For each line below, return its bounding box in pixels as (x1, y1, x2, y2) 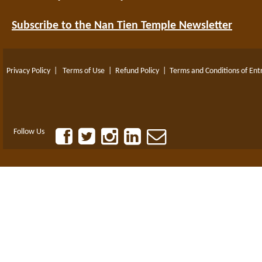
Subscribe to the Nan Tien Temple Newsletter (12, 19, 232, 32)
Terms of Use (63, 66, 105, 75)
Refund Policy (115, 66, 159, 75)
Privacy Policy (6, 66, 50, 75)
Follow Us (3, 127, 53, 136)
